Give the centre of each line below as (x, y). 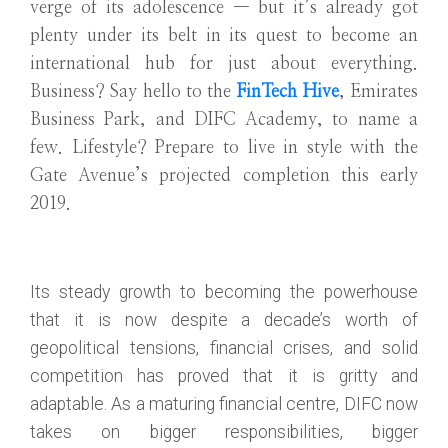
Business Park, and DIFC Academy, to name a (224, 120)
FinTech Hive (287, 92)
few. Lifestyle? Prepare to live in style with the (224, 148)
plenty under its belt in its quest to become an (224, 36)
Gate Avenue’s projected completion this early (224, 176)
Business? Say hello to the (133, 92)
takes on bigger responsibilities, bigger (224, 432)
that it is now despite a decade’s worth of (224, 320)
